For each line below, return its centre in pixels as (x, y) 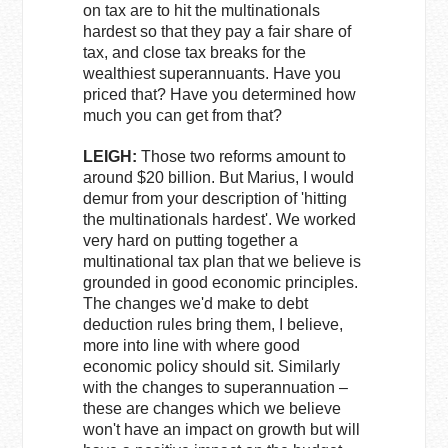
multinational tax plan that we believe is (222, 261)
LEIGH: (112, 156)
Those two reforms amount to (244, 156)
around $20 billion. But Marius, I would (219, 177)
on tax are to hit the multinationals (202, 10)
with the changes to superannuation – (216, 387)
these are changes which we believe (212, 408)
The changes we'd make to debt (196, 303)
